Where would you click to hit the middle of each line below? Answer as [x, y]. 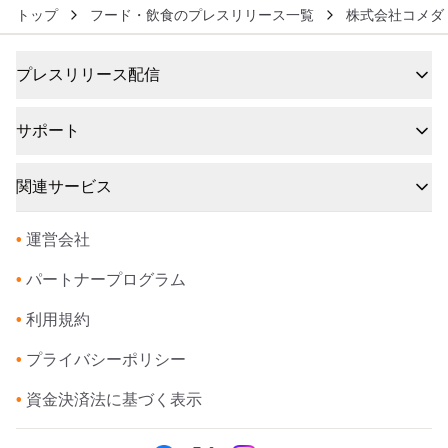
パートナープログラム [106, 279]
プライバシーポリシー [106, 359]
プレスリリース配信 [88, 74]
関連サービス [64, 186]
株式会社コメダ [395, 14]
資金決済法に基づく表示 [114, 399]
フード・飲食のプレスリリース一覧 [202, 14]
